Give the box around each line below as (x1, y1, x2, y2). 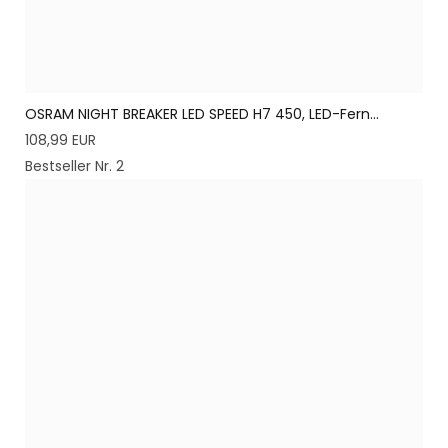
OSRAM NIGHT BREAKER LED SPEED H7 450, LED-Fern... (25, 104, 379, 125)
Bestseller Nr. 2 (25, 156, 124, 177)
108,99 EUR (25, 130, 96, 151)
